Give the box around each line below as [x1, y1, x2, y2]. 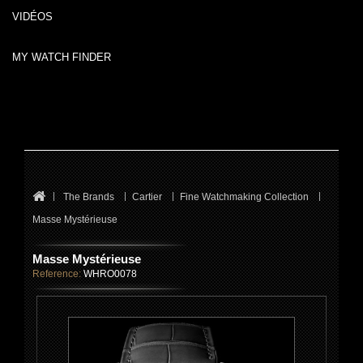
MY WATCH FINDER [12, 51, 111, 63]
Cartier [132, 191, 162, 203]
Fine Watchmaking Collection [180, 191, 309, 203]
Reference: [32, 268, 81, 280]
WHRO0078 [83, 268, 137, 280]
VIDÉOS [12, 11, 53, 23]
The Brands [63, 191, 114, 203]
